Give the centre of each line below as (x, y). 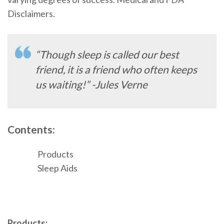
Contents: (31, 129)
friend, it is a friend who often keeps (116, 69)
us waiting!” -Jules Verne (91, 84)
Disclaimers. (31, 13)
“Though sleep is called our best (107, 54)
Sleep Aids (57, 168)
